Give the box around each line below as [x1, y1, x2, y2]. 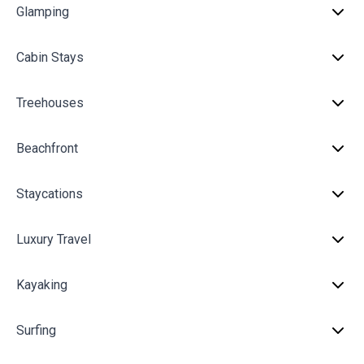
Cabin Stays [16, 50, 84, 65]
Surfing [16, 323, 56, 338]
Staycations [16, 186, 83, 201]
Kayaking [16, 277, 67, 292]
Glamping [16, 4, 69, 19]
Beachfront [16, 141, 78, 156]
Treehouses [16, 95, 84, 110]
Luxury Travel [16, 232, 91, 247]
